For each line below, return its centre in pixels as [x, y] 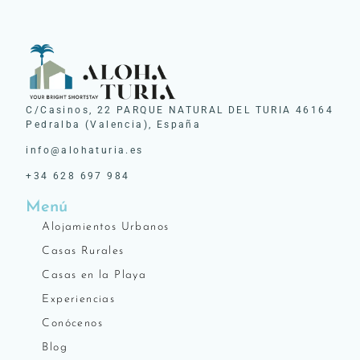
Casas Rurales [83, 251]
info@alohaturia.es [85, 150]
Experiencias [79, 299]
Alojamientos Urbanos [106, 227]
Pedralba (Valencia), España [114, 124]
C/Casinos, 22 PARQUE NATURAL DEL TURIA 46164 [180, 110]
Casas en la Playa [94, 275]
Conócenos [72, 323]
